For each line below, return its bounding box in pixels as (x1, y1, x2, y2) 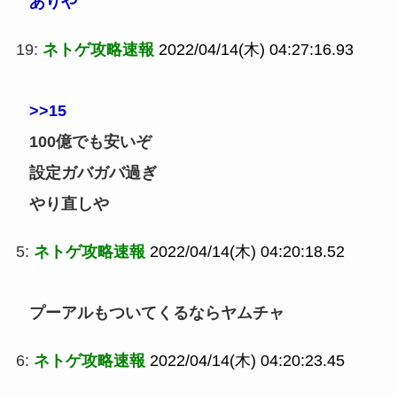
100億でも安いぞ (28, 132, 152, 151)
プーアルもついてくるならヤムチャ (28, 303, 284, 322)
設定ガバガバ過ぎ (28, 163, 157, 182)
